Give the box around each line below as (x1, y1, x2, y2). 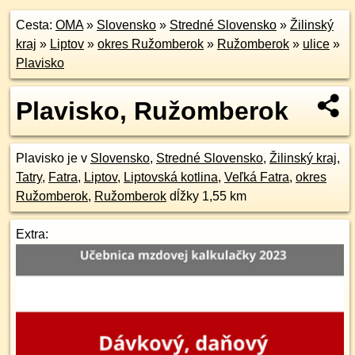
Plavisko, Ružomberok (16, 97, 288, 125)
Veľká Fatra (224, 170, 289, 184)
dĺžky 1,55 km (166, 189, 246, 203)
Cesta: (16, 18, 55, 32)
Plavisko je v (16, 151, 90, 165)
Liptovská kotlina (124, 170, 218, 184)
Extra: (16, 227, 48, 241)
